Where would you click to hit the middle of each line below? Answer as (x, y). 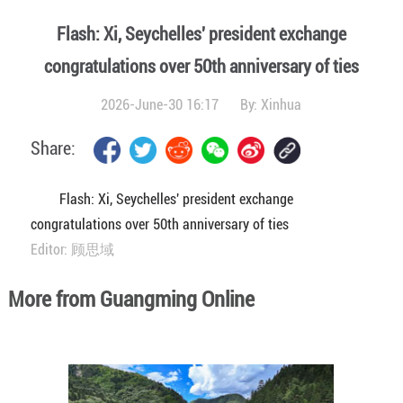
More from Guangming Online (131, 300)
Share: (53, 148)
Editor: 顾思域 (72, 250)
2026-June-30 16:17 (162, 105)
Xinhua (282, 105)
